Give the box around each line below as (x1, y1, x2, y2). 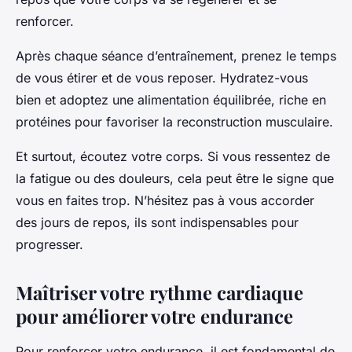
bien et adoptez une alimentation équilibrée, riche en (16, 91, 326, 108)
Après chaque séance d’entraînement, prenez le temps (16, 47, 336, 64)
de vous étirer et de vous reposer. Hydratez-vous (16, 69, 308, 86)
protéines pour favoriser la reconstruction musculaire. (16, 113, 333, 130)
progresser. (16, 236, 83, 252)
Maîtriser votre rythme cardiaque (16, 279, 303, 305)
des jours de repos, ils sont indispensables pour (16, 214, 299, 230)
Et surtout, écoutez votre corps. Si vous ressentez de (16, 148, 330, 164)
